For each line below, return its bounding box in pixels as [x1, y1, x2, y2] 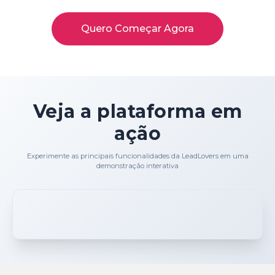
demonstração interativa [96, 161, 179, 170]
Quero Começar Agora [81, 22, 194, 34]
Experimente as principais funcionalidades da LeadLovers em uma [26, 151, 249, 160]
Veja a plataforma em [33, 99, 242, 123]
